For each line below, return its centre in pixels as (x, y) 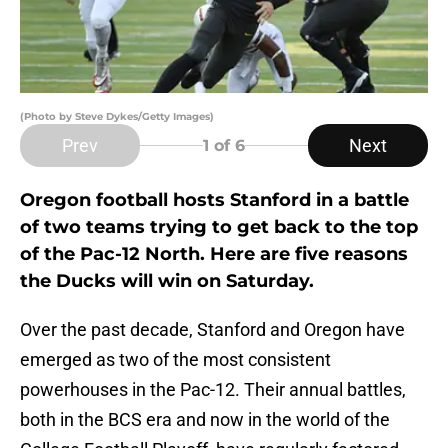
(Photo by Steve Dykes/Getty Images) (117, 117)
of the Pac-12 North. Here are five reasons (214, 254)
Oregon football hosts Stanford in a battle (214, 200)
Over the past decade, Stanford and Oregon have (212, 330)
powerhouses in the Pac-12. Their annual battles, (213, 390)
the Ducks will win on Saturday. (167, 281)
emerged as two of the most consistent (175, 360)
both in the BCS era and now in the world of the (205, 420)
